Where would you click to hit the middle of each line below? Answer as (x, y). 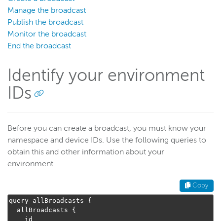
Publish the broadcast (45, 22)
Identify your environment (106, 76)
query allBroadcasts (48, 201)
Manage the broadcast (47, 11)
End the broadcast (39, 46)
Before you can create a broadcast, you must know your (107, 129)
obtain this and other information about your (86, 152)
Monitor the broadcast (47, 34)
